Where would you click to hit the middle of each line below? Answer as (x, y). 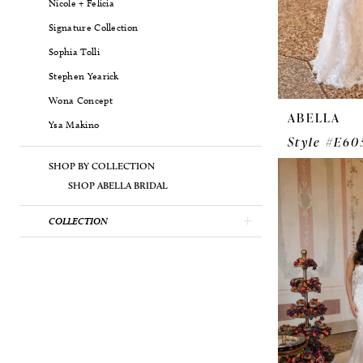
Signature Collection (94, 27)
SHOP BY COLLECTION (102, 165)
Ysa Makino (74, 124)
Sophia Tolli (74, 51)
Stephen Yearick (84, 75)
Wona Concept (81, 100)
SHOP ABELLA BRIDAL (118, 185)
